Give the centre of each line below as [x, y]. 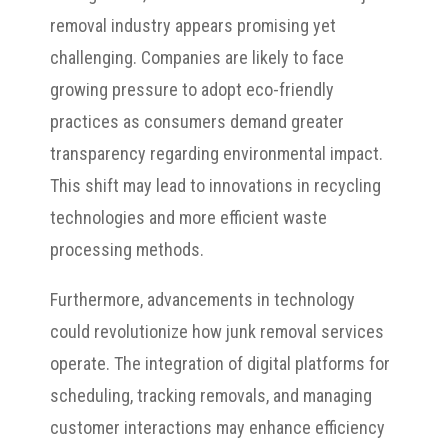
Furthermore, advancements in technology [202, 299]
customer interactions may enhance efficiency [217, 427]
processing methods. [127, 249]
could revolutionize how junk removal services [217, 331]
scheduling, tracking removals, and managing [211, 395]
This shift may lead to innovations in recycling [215, 185]
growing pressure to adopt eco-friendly [192, 89]
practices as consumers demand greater [197, 121]
